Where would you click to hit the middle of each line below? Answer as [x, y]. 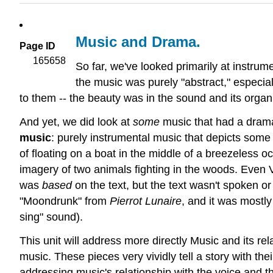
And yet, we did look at [76, 122]
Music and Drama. [138, 42]
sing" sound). [51, 217]
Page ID [37, 46]
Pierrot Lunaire [146, 201]
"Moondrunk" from [65, 201]
